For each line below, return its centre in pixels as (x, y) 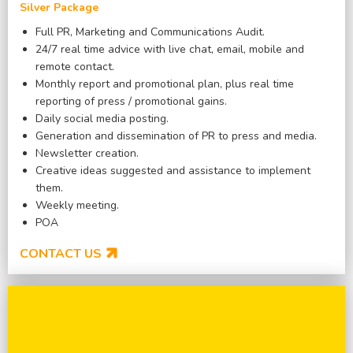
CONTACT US (61, 254)
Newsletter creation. (87, 153)
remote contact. (75, 67)
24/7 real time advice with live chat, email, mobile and (170, 49)
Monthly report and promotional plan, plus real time (165, 84)
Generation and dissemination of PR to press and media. (176, 136)
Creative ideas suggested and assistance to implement (173, 171)
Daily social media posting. (102, 119)
